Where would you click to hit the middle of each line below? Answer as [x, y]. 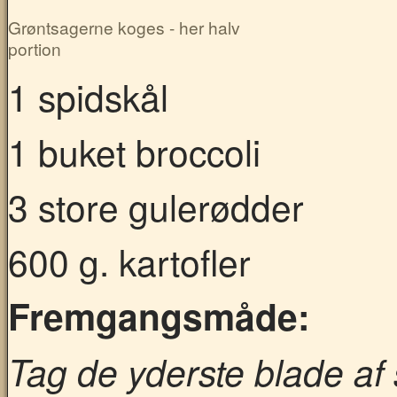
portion [35, 49]
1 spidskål [88, 96]
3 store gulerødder [156, 206]
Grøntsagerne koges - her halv [124, 27]
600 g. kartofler [129, 261]
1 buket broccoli [134, 151]
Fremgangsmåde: [159, 316]
